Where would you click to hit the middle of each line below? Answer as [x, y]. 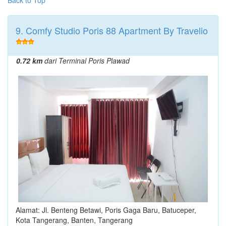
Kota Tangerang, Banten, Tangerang [74, 220]
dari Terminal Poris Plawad [86, 60]
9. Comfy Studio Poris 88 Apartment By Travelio [112, 30]
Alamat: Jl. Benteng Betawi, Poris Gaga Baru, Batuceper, [106, 210]
